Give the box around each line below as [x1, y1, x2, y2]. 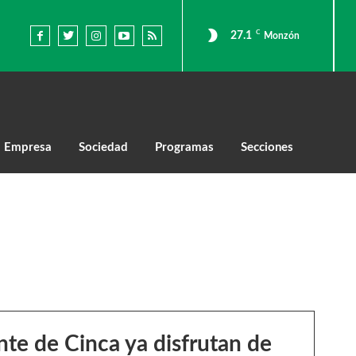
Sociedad [79, 141, 128, 153]
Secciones [241, 141, 293, 153]
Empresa [4, 141, 52, 153]
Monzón [263, 30, 300, 41]
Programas [155, 141, 214, 153]
